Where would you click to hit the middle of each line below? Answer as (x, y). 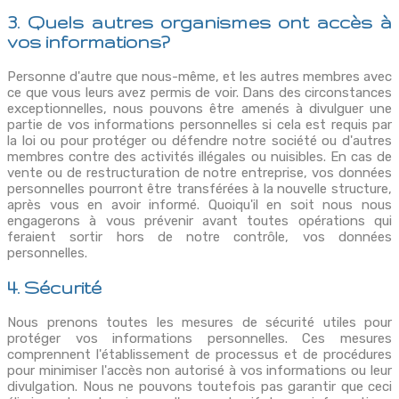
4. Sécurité (54, 288)
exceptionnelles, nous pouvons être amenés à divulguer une (199, 109)
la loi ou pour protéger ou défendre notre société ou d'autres (199, 141)
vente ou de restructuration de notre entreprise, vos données (199, 173)
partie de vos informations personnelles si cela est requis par (199, 125)
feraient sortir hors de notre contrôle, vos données (199, 237)
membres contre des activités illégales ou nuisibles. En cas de (199, 157)
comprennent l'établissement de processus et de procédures (199, 355)
